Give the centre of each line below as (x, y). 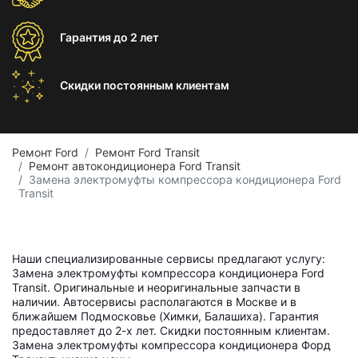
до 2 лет (136, 37)
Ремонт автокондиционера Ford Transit (135, 166)
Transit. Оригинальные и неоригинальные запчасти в (156, 287)
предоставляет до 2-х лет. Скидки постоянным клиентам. (171, 330)
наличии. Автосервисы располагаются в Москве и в (154, 302)
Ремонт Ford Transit (147, 152)
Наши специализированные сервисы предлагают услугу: (169, 259)
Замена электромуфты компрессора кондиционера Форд (171, 345)
